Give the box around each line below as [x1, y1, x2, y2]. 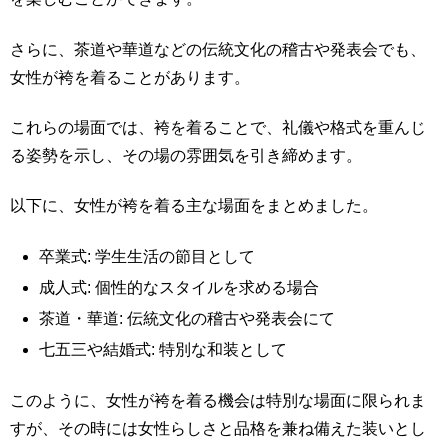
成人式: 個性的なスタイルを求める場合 [39, 278, 320, 296]
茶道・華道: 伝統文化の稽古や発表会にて [39, 310, 336, 328]
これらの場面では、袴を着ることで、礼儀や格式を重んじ [10, 119, 426, 136]
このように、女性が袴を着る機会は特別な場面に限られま [10, 391, 426, 409]
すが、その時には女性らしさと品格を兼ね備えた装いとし [10, 419, 426, 437]
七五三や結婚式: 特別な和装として [39, 341, 288, 359]
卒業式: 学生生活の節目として [39, 247, 256, 265]
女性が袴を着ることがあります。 [10, 68, 250, 86]
